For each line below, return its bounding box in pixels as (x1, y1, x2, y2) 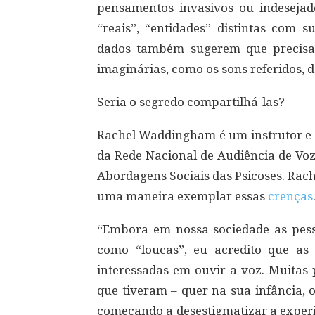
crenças (268, 189, 313, 203)
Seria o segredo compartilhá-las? (97, 95, 285, 109)
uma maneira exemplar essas (97, 189, 268, 203)
